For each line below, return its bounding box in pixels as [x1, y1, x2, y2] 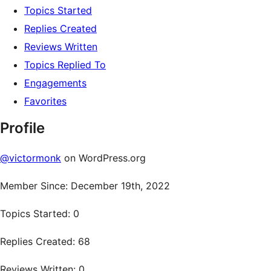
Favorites [24, 95, 67, 107]
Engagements [24, 77, 87, 89]
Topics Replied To [24, 59, 106, 71]
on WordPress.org [61, 152, 146, 164]
